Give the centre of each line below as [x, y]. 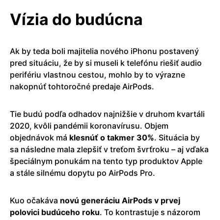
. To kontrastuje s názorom [150, 212]
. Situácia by [177, 137]
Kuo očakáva [35, 200]
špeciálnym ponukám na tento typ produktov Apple [106, 161]
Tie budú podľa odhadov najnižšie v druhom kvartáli [107, 114]
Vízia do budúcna [76, 19]
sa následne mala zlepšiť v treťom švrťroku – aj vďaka [109, 149]
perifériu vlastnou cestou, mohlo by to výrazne [97, 74]
